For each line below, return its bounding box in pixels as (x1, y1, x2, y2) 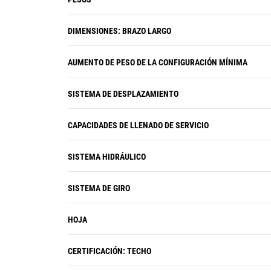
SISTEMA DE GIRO (68, 183, 130, 193)
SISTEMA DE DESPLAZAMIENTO (68, 89, 178, 99)
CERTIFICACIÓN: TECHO (68, 246, 151, 256)
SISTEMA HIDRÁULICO (68, 152, 146, 162)
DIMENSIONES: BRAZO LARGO (68, 26, 171, 36)
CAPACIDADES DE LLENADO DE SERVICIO (68, 120, 209, 130)
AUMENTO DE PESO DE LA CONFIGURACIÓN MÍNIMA (68, 57, 247, 67)
